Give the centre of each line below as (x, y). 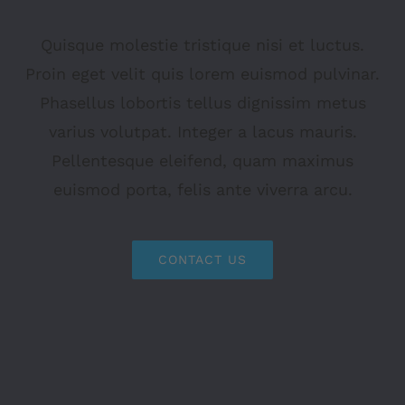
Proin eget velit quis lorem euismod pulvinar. (202, 73)
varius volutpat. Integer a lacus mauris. (202, 131)
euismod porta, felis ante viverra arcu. (202, 189)
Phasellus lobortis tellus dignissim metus (202, 102)
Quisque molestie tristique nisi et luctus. (202, 44)
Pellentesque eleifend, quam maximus (202, 160)
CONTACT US (202, 259)
